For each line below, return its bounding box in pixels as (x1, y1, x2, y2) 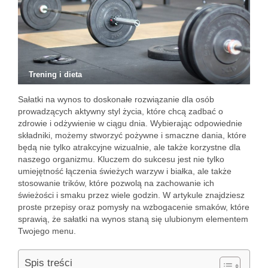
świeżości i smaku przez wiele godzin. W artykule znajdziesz (18, 190, 245, 200)
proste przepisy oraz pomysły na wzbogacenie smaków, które (18, 202, 249, 212)
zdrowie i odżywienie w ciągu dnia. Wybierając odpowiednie (18, 118, 242, 128)
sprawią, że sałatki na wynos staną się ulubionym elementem (18, 214, 248, 224)
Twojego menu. (18, 226, 76, 236)
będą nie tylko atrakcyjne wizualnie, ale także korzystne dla (18, 142, 240, 152)
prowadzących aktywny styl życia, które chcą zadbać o (18, 106, 223, 116)
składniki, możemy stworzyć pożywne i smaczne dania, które (18, 130, 246, 140)
